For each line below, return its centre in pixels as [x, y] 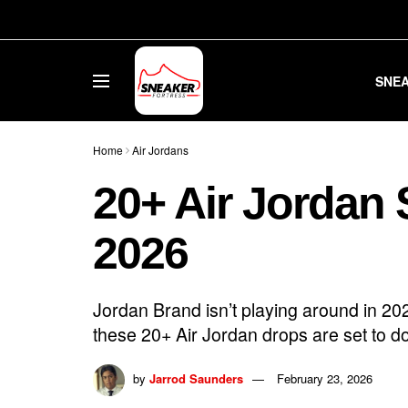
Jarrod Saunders [196, 378]
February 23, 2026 [325, 378]
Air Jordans [160, 150]
